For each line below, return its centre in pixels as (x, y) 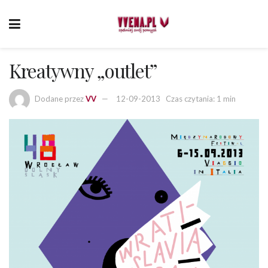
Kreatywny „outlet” (83, 70)
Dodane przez (59, 98)
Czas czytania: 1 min (201, 98)
